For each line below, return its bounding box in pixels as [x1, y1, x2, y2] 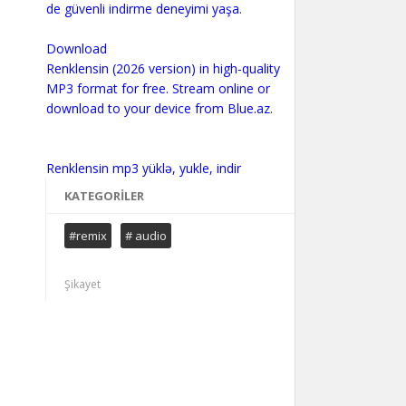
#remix [68, 227, 107, 244]
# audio [124, 227, 167, 244]
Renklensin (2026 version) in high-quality [45, 60, 280, 77]
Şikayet [63, 276, 101, 292]
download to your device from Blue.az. [45, 100, 273, 117]
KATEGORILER [63, 188, 144, 204]
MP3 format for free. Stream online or [45, 80, 270, 97]
